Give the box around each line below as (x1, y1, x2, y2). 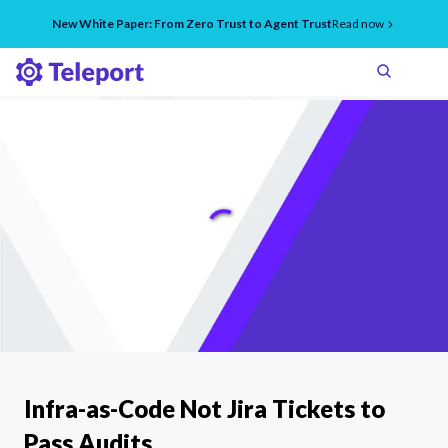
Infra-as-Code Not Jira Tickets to (24, 394, 385, 423)
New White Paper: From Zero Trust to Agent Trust (52, 16, 332, 31)
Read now (332, 16, 384, 31)
